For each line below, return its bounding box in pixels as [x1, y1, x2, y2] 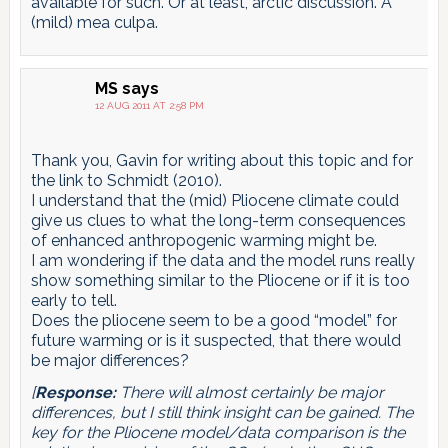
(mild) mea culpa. [30, 12, 158, 32]
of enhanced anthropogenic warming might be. [30, 230, 377, 250]
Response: [34, 382, 116, 402]
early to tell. [30, 290, 117, 310]
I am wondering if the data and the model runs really [30, 250, 415, 270]
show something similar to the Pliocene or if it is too [30, 270, 410, 290]
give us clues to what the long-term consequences [30, 210, 406, 230]
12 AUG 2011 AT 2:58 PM [94, 99, 204, 111]
